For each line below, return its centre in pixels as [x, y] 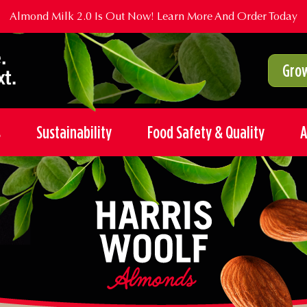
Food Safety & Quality [206, 132]
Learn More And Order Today [227, 16]
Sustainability [74, 132]
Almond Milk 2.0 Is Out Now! [83, 16]
